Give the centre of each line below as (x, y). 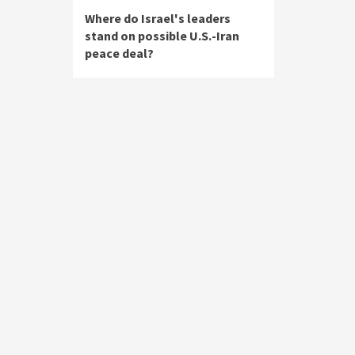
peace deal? (119, 53)
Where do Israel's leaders (158, 18)
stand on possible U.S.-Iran (162, 36)
